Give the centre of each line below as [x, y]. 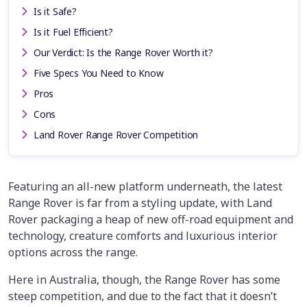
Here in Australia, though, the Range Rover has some [144, 279]
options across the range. [74, 252]
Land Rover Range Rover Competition [116, 134]
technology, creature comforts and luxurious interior [143, 235]
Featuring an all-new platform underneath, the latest [145, 186]
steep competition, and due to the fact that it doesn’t [143, 296]
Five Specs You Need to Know [99, 73]
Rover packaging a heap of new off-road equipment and [151, 219]
